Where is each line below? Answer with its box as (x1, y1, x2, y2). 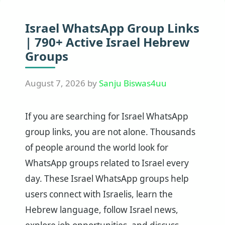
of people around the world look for (25, 141, 168, 153)
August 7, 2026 (25, 77, 85, 89)
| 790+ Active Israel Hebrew (25, 34, 190, 50)
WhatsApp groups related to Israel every (25, 157, 189, 169)
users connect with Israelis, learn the (25, 188, 173, 200)
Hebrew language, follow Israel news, (25, 203, 178, 215)
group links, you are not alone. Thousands (25, 126, 195, 138)
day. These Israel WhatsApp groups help (25, 172, 189, 184)
